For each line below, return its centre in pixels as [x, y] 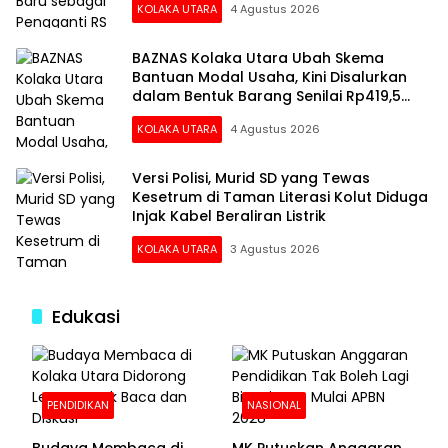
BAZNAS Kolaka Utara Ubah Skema [258, 57]
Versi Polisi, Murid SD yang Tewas [251, 177]
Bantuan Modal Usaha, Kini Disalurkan [269, 76]
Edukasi [86, 317]
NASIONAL [274, 405]
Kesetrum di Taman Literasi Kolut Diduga [280, 196]
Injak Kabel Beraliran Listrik [229, 215]
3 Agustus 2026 [275, 248]
